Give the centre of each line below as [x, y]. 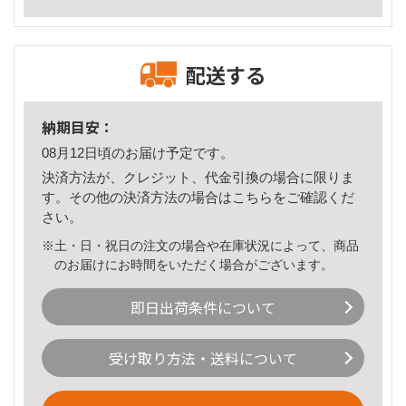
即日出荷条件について [203, 307]
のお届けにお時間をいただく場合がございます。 [194, 264]
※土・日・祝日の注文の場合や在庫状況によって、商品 [200, 245]
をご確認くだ [314, 197]
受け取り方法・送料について [203, 358]
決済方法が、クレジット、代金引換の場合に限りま [198, 177]
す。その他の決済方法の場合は [137, 197]
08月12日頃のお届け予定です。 [138, 153]
